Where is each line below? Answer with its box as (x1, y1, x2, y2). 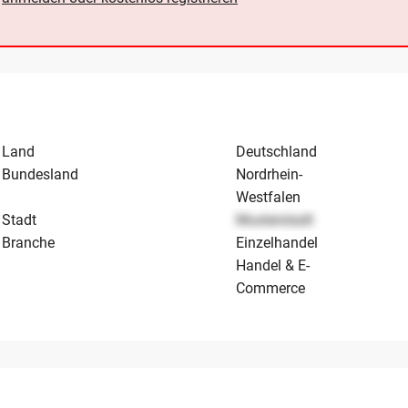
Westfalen (236, 189, 301, 207)
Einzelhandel (236, 234, 319, 252)
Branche (2, 234, 56, 252)
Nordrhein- (236, 166, 303, 184)
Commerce (236, 280, 306, 298)
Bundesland (2, 166, 79, 184)
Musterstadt (236, 211, 314, 229)
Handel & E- (236, 257, 311, 275)
